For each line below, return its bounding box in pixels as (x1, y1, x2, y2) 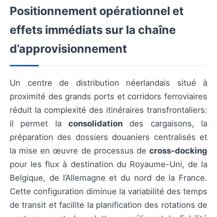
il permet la (10, 119, 68, 128)
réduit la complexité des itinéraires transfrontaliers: (10, 105, 207, 115)
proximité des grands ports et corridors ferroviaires (10, 92, 207, 101)
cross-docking (149, 146, 207, 155)
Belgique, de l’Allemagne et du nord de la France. (10, 173, 207, 183)
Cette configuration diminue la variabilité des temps (10, 186, 207, 196)
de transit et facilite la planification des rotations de (10, 200, 207, 210)
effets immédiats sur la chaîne (10, 23, 176, 37)
